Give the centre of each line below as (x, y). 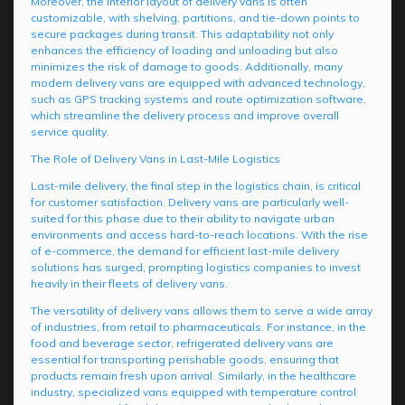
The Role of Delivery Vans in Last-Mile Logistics (155, 159)
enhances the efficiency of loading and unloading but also (184, 51)
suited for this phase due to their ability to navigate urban (183, 219)
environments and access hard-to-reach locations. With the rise (199, 235)
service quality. (70, 132)
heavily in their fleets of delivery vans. (129, 284)
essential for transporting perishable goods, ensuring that (185, 360)
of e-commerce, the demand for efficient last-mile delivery (185, 251)
